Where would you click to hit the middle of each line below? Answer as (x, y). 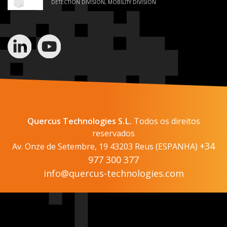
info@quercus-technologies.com (113, 173)
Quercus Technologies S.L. (79, 121)
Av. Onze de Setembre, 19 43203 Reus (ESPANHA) (106, 146)
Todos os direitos (166, 121)
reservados (113, 133)
